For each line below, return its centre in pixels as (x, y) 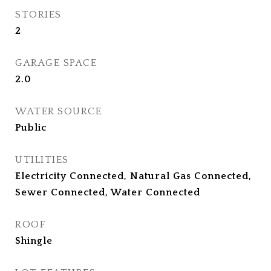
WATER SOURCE (58, 112)
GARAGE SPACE (56, 63)
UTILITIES (42, 160)
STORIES (38, 15)
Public (31, 128)
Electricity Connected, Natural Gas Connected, (133, 176)
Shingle (34, 241)
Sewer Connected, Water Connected (108, 193)
